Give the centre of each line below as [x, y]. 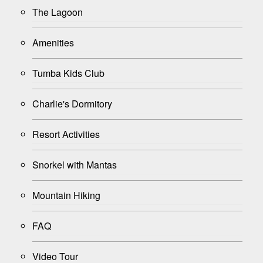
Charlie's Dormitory [72, 103]
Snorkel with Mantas [75, 164]
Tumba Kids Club [68, 73]
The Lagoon [58, 12]
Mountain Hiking [66, 195]
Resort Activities [66, 134]
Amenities [53, 42]
